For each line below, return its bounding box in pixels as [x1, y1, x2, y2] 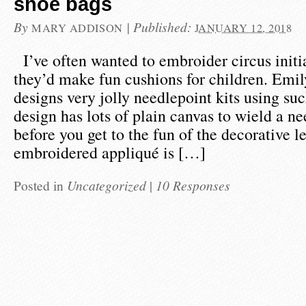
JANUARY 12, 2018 [194, 20, 292, 36]
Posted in [14, 176, 67, 194]
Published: [133, 18, 195, 36]
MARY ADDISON [31, 20, 123, 36]
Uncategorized [67, 176, 146, 194]
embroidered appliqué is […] [14, 141, 206, 163]
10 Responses [156, 176, 230, 194]
